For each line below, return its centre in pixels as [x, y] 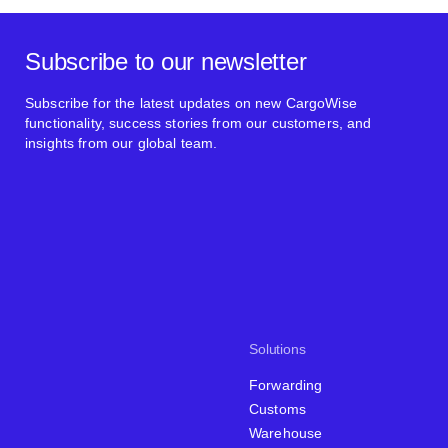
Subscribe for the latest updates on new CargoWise [191, 102]
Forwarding [286, 384]
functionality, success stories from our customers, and [198, 122]
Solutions [277, 348]
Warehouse [286, 432]
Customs [277, 408]
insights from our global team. [121, 142]
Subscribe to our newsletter [166, 61]
